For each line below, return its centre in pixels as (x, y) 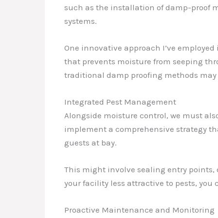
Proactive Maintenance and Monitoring (139, 210)
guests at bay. (91, 143)
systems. (81, 21)
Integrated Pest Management (120, 102)
